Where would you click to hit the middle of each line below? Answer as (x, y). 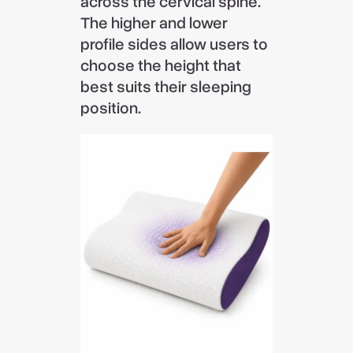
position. (111, 108)
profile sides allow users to (175, 45)
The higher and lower (154, 23)
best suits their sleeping (166, 87)
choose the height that (161, 66)
